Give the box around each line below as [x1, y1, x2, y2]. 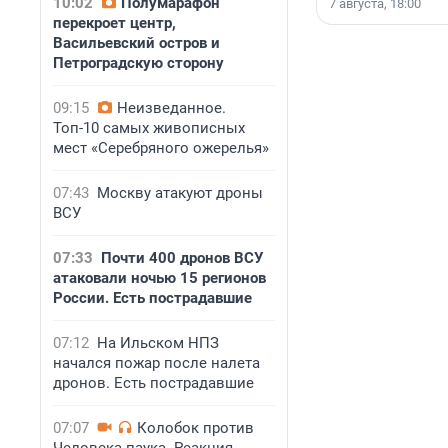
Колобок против [137, 419, 254, 437]
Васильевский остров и [53, 34, 220, 52]
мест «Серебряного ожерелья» [53, 139, 269, 157]
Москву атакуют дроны [97, 184, 263, 202]
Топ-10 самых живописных [53, 119, 245, 137]
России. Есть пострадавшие [53, 289, 252, 307]
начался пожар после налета [53, 354, 260, 372]
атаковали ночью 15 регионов [53, 269, 266, 287]
